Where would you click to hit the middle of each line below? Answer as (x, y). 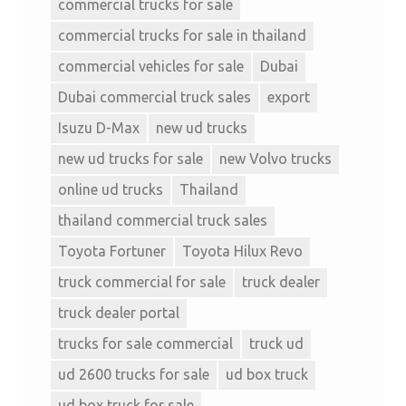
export (289, 97)
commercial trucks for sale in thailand (182, 36)
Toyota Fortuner (112, 251)
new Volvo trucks (275, 159)
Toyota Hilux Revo (242, 251)
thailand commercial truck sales (163, 221)
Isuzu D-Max (99, 128)
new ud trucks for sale (130, 159)
